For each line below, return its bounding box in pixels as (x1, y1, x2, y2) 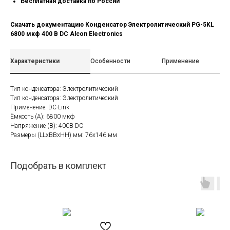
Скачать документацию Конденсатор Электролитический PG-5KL (10, 21, 214, 28)
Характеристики (10, 57, 60, 65)
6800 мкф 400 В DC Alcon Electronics (10, 30, 123, 37)
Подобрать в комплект (10, 160, 106, 171)
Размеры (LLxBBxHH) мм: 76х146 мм (10, 131, 117, 139)
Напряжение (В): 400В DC (10, 122, 83, 129)
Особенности (90, 57, 131, 65)
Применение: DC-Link (10, 104, 69, 111)
